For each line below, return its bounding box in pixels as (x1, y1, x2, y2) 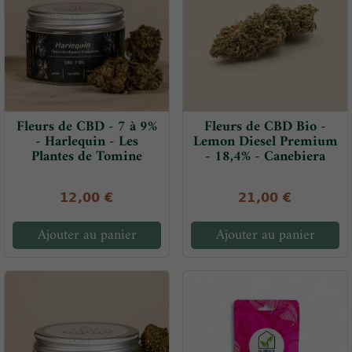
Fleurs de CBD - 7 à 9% (16, 115, 157, 140)
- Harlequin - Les (35, 130, 138, 155)
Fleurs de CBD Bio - (204, 115, 326, 140)
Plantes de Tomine (31, 145, 142, 170)
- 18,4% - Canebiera (205, 145, 325, 170)
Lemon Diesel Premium (192, 130, 338, 155)
